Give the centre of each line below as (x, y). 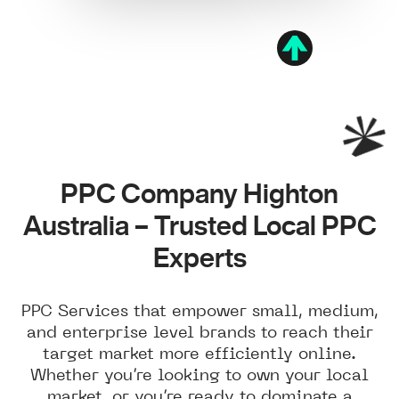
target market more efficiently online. (199, 353)
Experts (199, 257)
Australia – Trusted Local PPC (199, 225)
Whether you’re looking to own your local (199, 375)
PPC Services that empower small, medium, (199, 310)
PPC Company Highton (199, 193)
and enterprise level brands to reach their (199, 332)
